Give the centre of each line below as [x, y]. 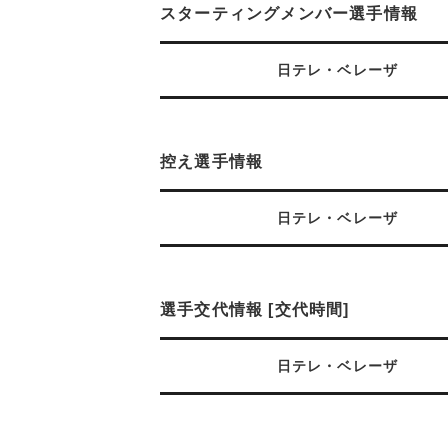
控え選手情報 [212, 161]
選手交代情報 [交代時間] [255, 309]
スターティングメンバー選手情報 [289, 13]
